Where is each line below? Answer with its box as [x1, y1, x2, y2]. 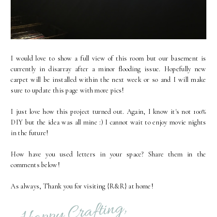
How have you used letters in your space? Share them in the [11, 150, 206, 158]
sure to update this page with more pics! [11, 86, 124, 94]
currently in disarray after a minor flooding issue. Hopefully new [11, 64, 206, 73]
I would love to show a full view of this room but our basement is [11, 54, 206, 62]
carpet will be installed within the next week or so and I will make [11, 75, 206, 84]
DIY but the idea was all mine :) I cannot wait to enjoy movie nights [11, 118, 206, 126]
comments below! [11, 160, 60, 169]
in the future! [11, 128, 49, 137]
